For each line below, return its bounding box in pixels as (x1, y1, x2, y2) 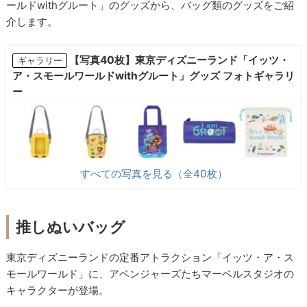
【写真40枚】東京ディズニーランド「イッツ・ (69, 53, 290, 66)
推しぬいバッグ (16, 218, 126, 236)
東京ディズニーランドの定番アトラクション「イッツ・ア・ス (6, 251, 295, 265)
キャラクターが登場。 (6, 284, 110, 297)
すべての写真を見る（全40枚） (79, 167, 228, 181)
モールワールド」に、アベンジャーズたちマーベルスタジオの (6, 267, 295, 281)
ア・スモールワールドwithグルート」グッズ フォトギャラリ (12, 69, 295, 82)
